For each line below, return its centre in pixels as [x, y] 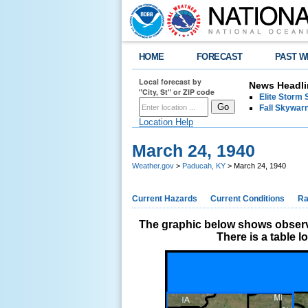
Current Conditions [247, 199]
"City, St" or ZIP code [177, 92]
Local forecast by [170, 81]
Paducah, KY [204, 166]
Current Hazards [165, 199]
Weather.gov [153, 166]
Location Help [166, 122]
